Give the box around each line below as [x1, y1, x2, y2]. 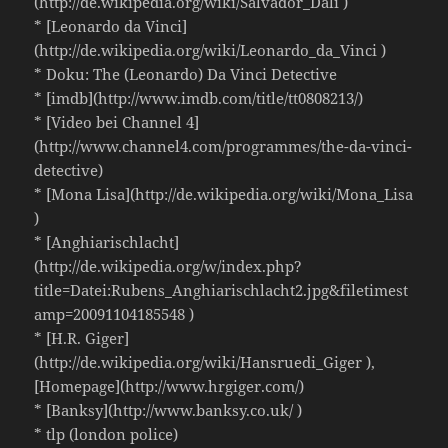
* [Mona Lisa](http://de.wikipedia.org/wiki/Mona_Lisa [34, 184, 414, 205]
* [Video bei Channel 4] [34, 112, 200, 133]
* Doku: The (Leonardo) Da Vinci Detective [34, 64, 338, 85]
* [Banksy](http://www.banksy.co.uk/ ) [34, 400, 303, 421]
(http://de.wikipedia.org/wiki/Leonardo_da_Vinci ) [34, 40, 387, 61]
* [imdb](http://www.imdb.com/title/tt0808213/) [34, 88, 364, 109]
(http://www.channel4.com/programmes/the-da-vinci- [34, 136, 413, 157]
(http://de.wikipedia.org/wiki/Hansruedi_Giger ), [34, 352, 376, 373]
